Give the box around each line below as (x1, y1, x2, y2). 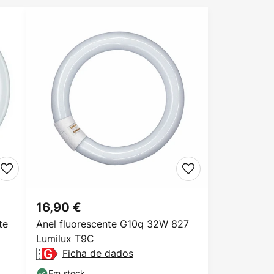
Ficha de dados (62, 246, 133, 260)
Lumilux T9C (36, 232, 94, 245)
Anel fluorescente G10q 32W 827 (36, 217, 189, 231)
